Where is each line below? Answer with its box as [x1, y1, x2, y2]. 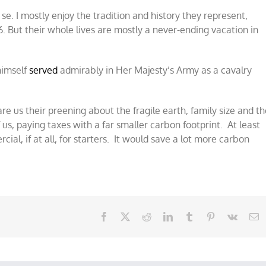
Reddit [151, 211, 176, 221]
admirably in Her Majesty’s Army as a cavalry [58, 64, 252, 76]
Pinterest [215, 211, 247, 221]
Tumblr [194, 211, 221, 221]
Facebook [108, 211, 145, 221]
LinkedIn [172, 211, 207, 221]
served [29, 64, 58, 76]
